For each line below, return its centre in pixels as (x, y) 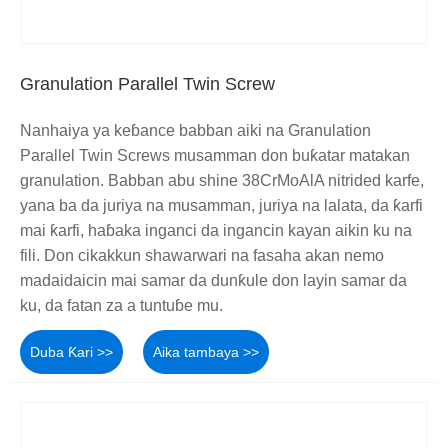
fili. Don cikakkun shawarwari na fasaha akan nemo (202, 255)
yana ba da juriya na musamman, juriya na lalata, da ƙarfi (221, 205)
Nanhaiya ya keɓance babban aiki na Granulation (195, 130)
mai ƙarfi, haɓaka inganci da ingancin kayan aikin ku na (216, 230)
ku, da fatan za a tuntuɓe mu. (121, 305)
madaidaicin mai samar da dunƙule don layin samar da (213, 280)
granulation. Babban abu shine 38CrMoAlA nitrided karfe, (222, 180)
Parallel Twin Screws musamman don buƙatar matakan (215, 155)
